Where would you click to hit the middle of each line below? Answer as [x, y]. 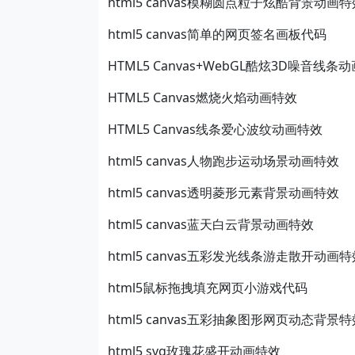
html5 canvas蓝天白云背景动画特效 [211, 224]
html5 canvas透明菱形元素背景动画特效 [223, 193]
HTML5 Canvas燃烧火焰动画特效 [202, 97]
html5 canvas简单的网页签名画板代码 [217, 34]
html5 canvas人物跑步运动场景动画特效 [223, 161]
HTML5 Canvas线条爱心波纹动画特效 [215, 129]
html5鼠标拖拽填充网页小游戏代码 [208, 288]
